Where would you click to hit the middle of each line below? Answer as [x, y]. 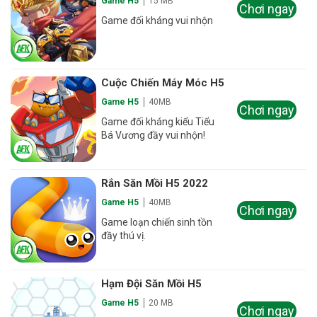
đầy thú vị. [124, 235]
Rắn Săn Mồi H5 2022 [155, 183]
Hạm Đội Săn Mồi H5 [152, 284]
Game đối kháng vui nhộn [157, 21]
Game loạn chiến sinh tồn [157, 222]
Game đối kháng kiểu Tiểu [158, 121]
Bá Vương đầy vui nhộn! [154, 135]
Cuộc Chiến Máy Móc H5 [163, 82]
